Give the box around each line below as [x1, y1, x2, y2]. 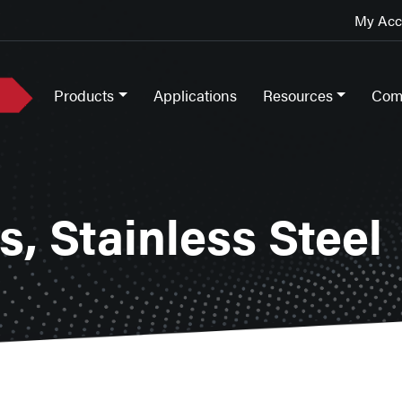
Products [54, 83, 115, 106]
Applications [153, 83, 237, 106]
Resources [262, 83, 333, 106]
